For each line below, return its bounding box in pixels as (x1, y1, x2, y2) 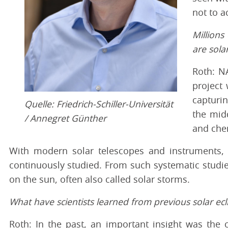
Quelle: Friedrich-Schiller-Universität (24, 100, 173, 110)
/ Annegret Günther (24, 115, 106, 124)
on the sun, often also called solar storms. (9, 176, 190, 185)
